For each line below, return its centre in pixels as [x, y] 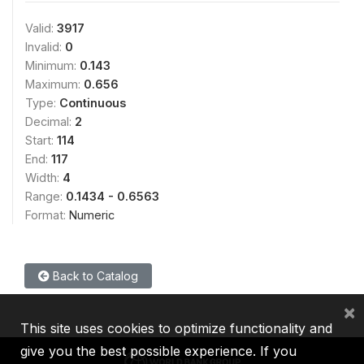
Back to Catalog [94, 275]
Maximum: [54, 84]
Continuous [93, 102]
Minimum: [52, 65]
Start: [41, 140]
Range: [45, 196]
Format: [47, 214]
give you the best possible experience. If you [158, 351]
